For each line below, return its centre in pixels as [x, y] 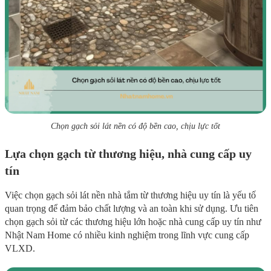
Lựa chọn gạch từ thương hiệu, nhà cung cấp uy [128, 154]
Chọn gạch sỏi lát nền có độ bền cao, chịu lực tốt [135, 126]
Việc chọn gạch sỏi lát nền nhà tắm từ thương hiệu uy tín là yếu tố [130, 195]
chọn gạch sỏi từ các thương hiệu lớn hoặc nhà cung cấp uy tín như [133, 222]
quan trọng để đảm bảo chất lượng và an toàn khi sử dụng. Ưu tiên [132, 209]
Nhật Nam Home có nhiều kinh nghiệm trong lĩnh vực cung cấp [127, 235]
